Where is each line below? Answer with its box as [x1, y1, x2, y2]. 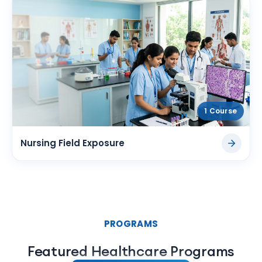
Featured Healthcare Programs [27, 242, 235, 260]
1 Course [204, 105, 237, 116]
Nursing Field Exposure [20, 136, 125, 149]
